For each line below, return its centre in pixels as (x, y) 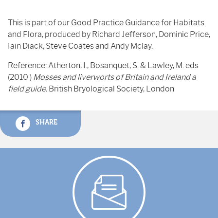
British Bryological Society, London (111, 89)
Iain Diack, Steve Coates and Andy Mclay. (80, 46)
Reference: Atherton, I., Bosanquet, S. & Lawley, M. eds (103, 65)
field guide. (27, 89)
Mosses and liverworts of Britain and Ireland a (115, 77)
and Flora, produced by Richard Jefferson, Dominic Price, (109, 34)
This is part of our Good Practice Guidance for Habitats (106, 23)
